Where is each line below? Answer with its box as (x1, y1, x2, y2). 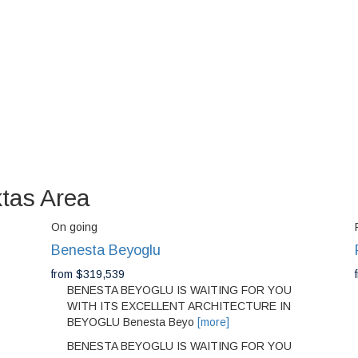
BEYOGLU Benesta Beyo (67, 316, 197, 329)
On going (51, 221, 97, 234)
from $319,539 (51, 268, 125, 281)
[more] (197, 316, 229, 329)
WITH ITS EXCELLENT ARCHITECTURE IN (67, 300, 291, 313)
